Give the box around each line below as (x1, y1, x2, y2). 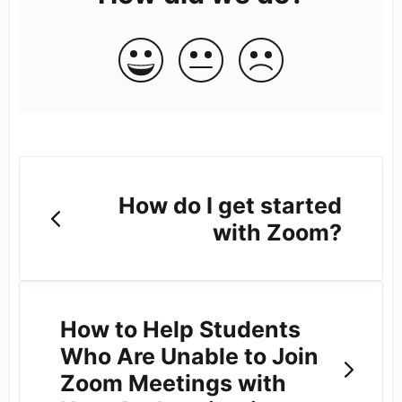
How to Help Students (60, 316, 301, 344)
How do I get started (118, 191, 342, 219)
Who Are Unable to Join (60, 343, 319, 371)
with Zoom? (212, 218, 342, 246)
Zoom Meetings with (60, 370, 286, 398)
